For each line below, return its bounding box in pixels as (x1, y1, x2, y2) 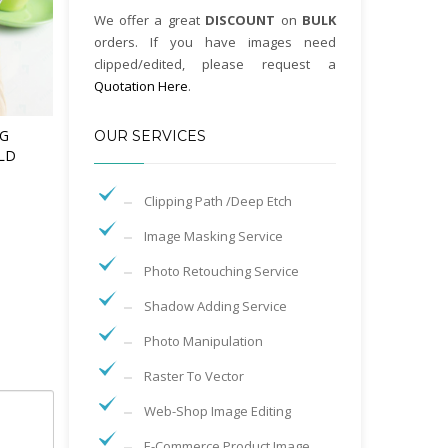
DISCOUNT (205, 11, 276, 29)
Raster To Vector (143, 367, 244, 385)
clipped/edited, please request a (93, 55, 336, 73)
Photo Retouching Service (143, 262, 299, 280)
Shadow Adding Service (143, 297, 287, 315)
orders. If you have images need (93, 33, 336, 51)
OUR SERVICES (93, 127, 206, 145)
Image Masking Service (143, 227, 283, 245)
